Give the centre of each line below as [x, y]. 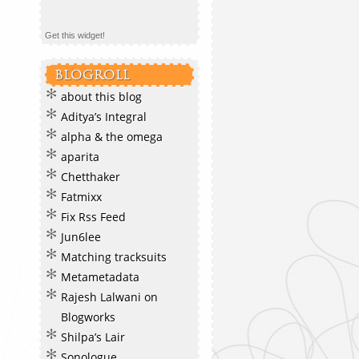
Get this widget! [75, 35]
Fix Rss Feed [93, 217]
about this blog [101, 97]
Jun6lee [81, 237]
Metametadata [100, 277]
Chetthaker [91, 177]
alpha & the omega [112, 137]
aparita [80, 157]
